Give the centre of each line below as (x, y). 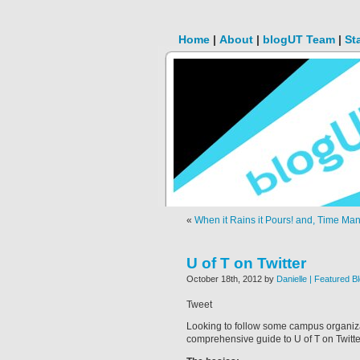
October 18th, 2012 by (231, 279)
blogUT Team (299, 39)
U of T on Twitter (246, 263)
